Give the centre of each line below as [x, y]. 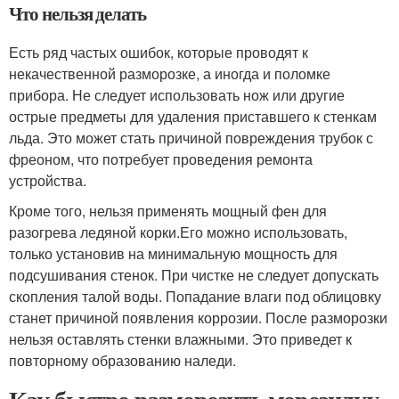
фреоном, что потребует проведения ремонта [161, 159]
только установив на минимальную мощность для [173, 253]
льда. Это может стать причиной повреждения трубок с [191, 138]
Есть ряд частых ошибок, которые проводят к [159, 52]
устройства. [48, 180]
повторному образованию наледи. [122, 360]
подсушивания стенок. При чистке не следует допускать [194, 275]
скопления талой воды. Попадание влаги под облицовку [195, 296]
